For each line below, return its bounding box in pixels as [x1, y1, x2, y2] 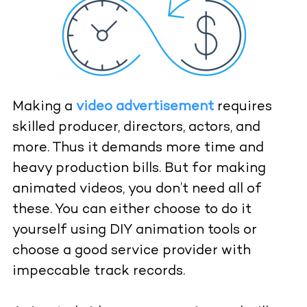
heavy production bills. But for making [12, 162, 266, 177]
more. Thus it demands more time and [12, 141, 264, 156]
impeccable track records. [12, 265, 185, 280]
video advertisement [75, 100, 214, 115]
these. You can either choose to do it [12, 203, 251, 218]
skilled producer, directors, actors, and [12, 121, 260, 136]
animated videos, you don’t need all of [12, 182, 262, 197]
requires [213, 100, 272, 115]
